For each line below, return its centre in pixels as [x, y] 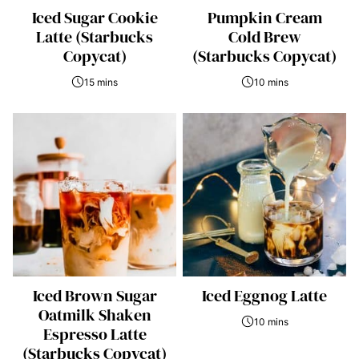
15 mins [101, 82]
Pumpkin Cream [264, 17]
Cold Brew [264, 36]
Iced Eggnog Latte [264, 295]
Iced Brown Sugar [95, 295]
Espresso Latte [95, 334]
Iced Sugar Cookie [95, 17]
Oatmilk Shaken [95, 315]
